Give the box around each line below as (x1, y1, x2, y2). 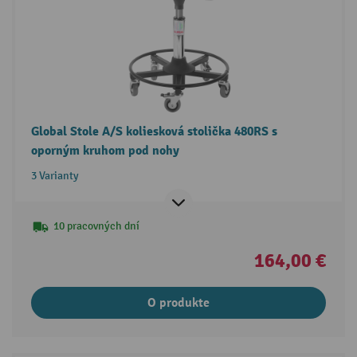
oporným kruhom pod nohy (30, 142, 179, 159)
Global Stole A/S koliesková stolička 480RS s (30, 123, 277, 139)
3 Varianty (30, 168, 79, 182)
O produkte (147, 294, 210, 311)
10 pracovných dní (53, 218, 139, 233)
